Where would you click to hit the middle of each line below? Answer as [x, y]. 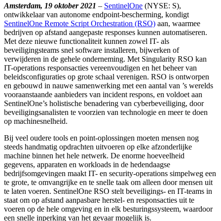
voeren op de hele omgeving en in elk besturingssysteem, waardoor [108, 209]
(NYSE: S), [162, 5]
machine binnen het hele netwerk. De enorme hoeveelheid [94, 155]
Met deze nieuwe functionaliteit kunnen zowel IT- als [87, 41]
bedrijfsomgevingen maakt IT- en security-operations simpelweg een [110, 173]
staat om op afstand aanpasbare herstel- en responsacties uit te [99, 200]
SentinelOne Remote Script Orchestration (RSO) [80, 23]
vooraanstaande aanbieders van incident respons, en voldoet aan [103, 94]
